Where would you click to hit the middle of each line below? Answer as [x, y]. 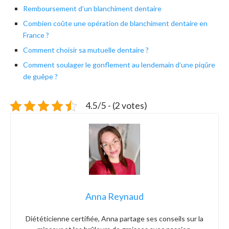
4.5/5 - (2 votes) [116, 106]
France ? [36, 35]
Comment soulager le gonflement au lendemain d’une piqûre [119, 65]
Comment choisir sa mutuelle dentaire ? [86, 50]
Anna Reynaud [114, 196]
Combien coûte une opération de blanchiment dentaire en [115, 24]
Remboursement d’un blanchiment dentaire [92, 9]
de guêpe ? [40, 77]
